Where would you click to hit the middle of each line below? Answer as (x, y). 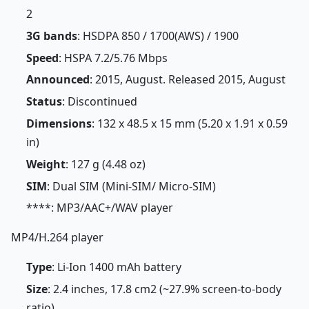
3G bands (51, 36)
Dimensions (59, 123)
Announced (58, 80)
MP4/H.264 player (57, 238)
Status (44, 102)
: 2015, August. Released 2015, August (187, 80)
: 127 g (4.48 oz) (105, 164)
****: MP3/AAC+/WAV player (99, 208)
